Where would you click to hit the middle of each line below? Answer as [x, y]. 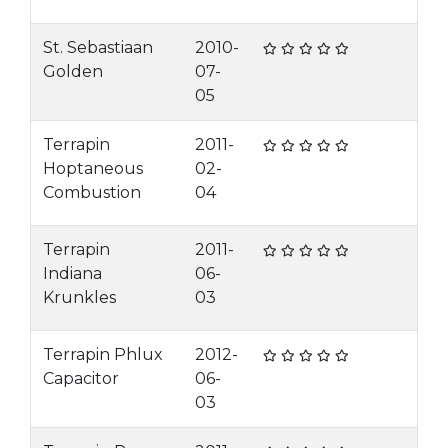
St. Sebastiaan [98, 47]
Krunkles [79, 297]
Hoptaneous [93, 168]
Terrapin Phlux [103, 354]
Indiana [72, 273]
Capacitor [81, 378]
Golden [73, 71]
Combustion [92, 192]
